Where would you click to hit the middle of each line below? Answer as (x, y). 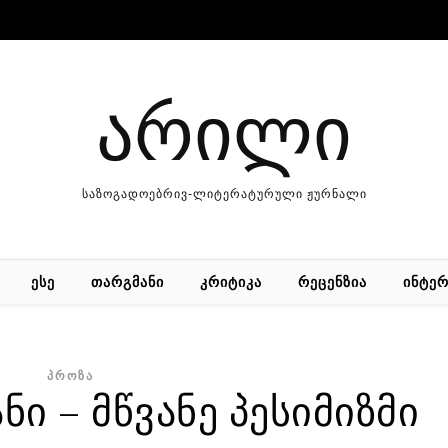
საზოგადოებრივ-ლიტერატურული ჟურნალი (224, 194)
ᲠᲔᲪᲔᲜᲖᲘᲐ (332, 281)
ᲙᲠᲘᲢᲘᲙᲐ (230, 281)
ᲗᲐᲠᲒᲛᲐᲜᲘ (127, 281)
